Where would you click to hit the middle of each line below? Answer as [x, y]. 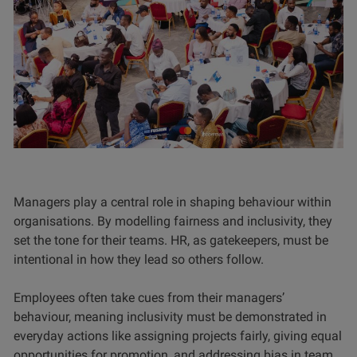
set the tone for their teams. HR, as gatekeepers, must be [171, 240]
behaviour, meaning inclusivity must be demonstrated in [170, 316]
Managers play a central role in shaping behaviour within [173, 202]
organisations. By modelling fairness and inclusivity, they [173, 221]
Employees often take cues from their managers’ [149, 297]
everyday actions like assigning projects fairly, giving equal [178, 335]
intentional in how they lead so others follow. [139, 259]
